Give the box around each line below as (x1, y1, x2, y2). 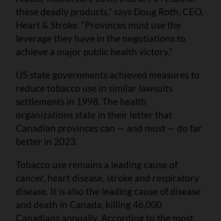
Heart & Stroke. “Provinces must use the (16, 19, 181, 31)
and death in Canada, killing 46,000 (16, 198, 162, 210)
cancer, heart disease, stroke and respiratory (16, 172, 199, 184)
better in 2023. (16, 135, 77, 147)
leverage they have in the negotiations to (16, 32, 185, 44)
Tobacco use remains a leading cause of (16, 158, 178, 170)
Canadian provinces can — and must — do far (16, 122, 202, 134)
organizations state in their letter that (16, 109, 172, 120)
